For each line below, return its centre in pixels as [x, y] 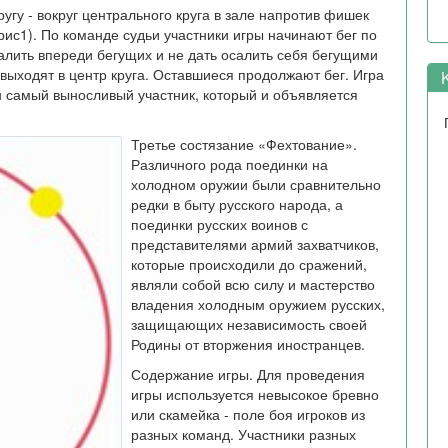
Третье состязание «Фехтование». [244, 144]
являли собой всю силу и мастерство [253, 284]
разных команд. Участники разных [243, 434]
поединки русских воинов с [219, 224]
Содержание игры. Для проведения [248, 374]
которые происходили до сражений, [249, 264]
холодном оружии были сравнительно [256, 184]
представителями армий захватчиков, [255, 244]
